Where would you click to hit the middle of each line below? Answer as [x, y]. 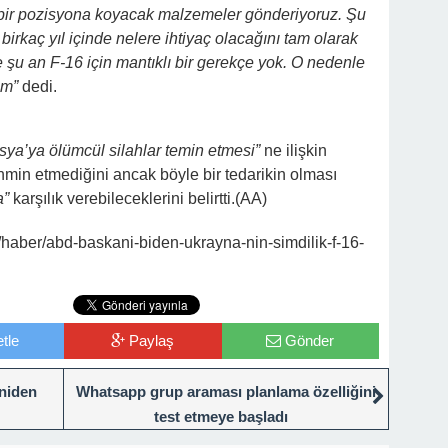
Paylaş [152, 340]
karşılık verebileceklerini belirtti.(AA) [138, 198]
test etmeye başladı [221, 416]
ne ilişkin [295, 150]
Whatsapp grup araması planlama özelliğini [226, 391]
